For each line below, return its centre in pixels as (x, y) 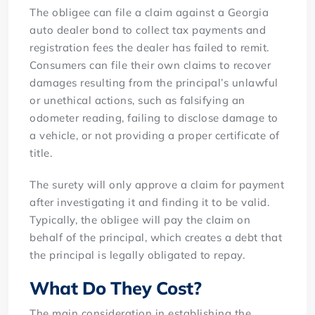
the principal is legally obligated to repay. (137, 255)
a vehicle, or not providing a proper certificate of (155, 135)
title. (41, 153)
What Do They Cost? (116, 288)
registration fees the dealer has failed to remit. (149, 47)
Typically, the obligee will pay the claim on (140, 219)
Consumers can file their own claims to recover (150, 65)
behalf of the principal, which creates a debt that (156, 237)
